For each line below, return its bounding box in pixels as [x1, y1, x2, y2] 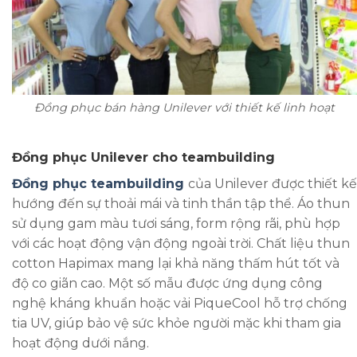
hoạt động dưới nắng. [12, 335, 149, 351]
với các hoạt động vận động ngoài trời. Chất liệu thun [12, 236, 350, 252]
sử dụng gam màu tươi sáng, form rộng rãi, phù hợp [12, 216, 340, 232]
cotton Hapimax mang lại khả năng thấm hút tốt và [12, 256, 339, 272]
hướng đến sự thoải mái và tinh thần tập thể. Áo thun [12, 196, 350, 212]
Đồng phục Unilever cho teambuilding [12, 150, 275, 166]
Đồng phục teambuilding [12, 176, 188, 192]
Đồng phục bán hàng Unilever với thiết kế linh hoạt [34, 100, 335, 116]
